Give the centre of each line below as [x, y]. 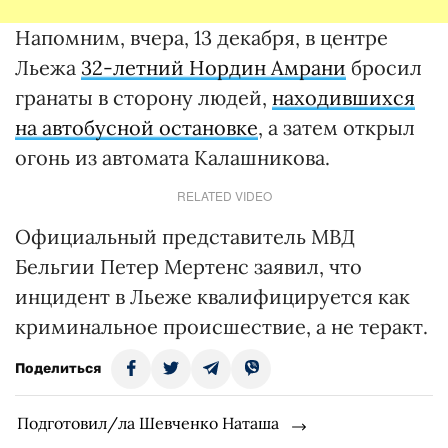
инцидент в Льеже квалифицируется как [212, 296]
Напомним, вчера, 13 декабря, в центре [201, 37]
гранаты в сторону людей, [143, 97]
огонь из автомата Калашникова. [172, 157]
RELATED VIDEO [224, 195]
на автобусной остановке [136, 127]
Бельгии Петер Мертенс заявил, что [188, 266]
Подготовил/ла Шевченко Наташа [148, 423]
